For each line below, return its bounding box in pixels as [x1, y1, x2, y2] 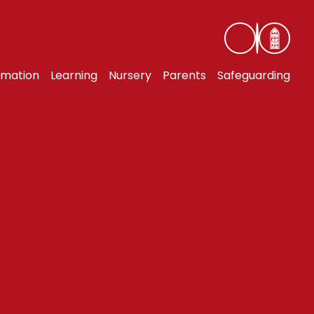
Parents [163, 67, 207, 83]
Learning [50, 67, 98, 83]
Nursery [109, 67, 152, 83]
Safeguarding [217, 67, 291, 83]
